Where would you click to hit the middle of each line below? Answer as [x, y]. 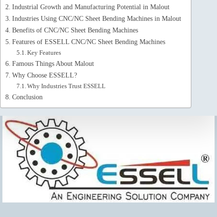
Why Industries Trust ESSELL [67, 86]
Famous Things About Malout [53, 63]
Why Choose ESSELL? [44, 75]
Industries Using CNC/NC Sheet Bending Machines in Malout [96, 18]
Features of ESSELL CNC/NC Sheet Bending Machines [88, 41]
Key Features [44, 52]
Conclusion [27, 97]
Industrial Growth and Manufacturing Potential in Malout [91, 7]
